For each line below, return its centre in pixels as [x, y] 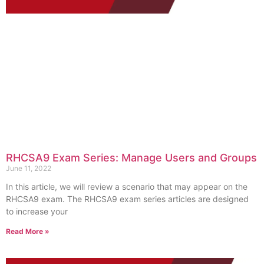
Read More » [28, 232]
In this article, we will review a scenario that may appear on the [127, 187]
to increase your [37, 212]
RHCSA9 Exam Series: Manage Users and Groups [131, 158]
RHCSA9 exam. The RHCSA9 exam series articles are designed [127, 199]
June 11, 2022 [29, 169]
